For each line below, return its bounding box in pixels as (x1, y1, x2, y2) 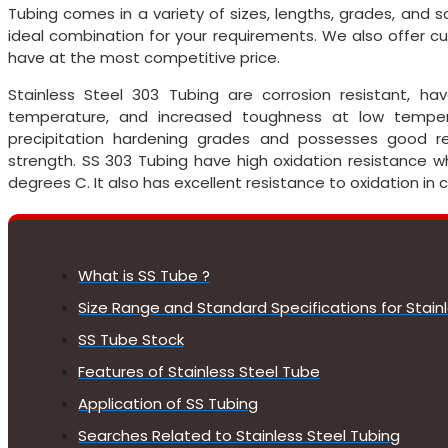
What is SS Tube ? (78, 265, 210, 287)
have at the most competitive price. (8, 47, 280, 69)
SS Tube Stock (78, 329, 184, 351)
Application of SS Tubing (78, 393, 258, 415)
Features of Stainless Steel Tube (78, 361, 320, 383)
